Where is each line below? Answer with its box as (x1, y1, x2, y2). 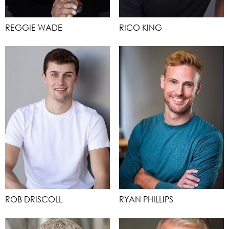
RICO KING (119, 22, 162, 33)
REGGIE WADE (5, 22, 62, 33)
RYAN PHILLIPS (119, 194, 173, 204)
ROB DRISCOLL (5, 194, 62, 204)
